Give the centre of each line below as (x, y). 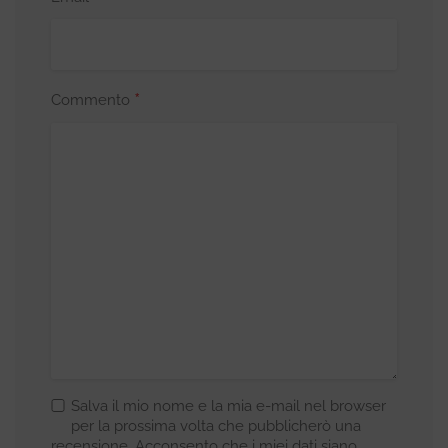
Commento (92, 99)
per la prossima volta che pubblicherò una (216, 425)
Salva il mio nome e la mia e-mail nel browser (228, 405)
